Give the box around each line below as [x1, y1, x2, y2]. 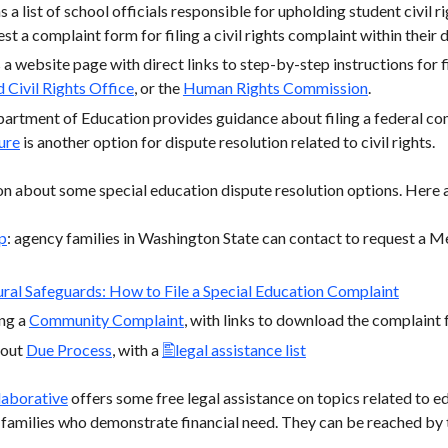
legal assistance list [174, 339, 306, 359]
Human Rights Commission [182, 78, 368, 98]
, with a [111, 339, 162, 359]
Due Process [25, 339, 112, 359]
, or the [133, 78, 183, 98]
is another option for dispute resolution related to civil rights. [19, 131, 435, 151]
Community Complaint [28, 310, 184, 330]
